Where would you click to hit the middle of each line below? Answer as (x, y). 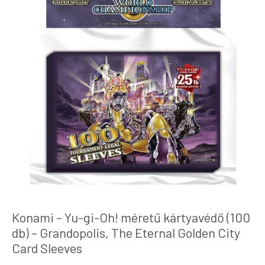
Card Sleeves (47, 248)
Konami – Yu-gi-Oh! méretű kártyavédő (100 (131, 217)
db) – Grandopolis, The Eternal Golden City (126, 232)
